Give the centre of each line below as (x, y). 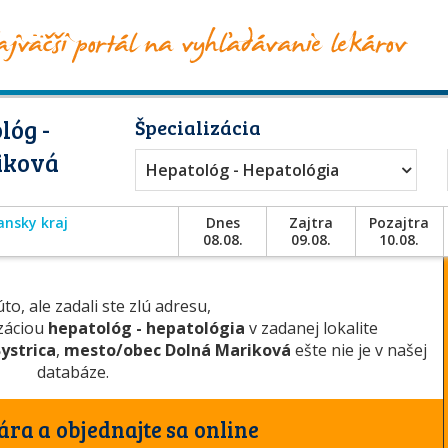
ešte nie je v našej (358, 350)
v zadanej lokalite (312, 328)
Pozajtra (399, 222)
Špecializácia (198, 127)
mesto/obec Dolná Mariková (177, 350)
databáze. (73, 372)
